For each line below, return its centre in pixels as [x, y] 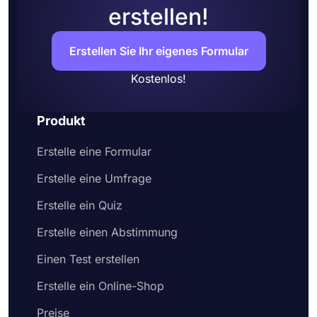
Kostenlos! [158, 79]
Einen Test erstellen [88, 259]
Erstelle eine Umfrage [94, 178]
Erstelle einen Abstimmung [107, 232]
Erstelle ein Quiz [80, 205]
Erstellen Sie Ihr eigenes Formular [158, 51]
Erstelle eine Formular [94, 151]
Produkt [61, 121]
